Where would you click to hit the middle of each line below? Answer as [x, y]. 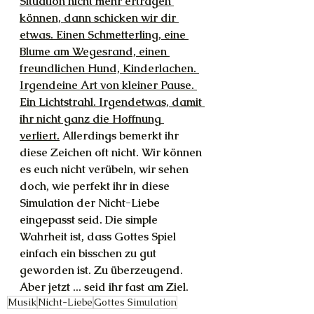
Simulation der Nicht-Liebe [91, 203]
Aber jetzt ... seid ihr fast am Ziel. [104, 287]
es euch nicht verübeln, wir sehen [105, 169]
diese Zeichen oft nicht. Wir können [112, 152]
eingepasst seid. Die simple [90, 220]
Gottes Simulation [135, 302]
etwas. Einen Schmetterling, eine [104, 35]
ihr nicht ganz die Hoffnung [92, 119]
